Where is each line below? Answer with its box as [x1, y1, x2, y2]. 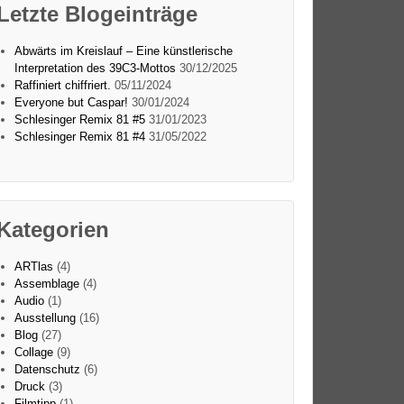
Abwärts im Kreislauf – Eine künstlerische [14, 44, 233, 59]
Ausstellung [14, 310, 76, 325]
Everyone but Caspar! [14, 96, 128, 110]
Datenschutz [14, 362, 80, 376]
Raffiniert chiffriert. [14, 78, 111, 93]
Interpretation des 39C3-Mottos [14, 61, 176, 76]
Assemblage [14, 276, 79, 290]
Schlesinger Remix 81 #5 [14, 113, 145, 127]
